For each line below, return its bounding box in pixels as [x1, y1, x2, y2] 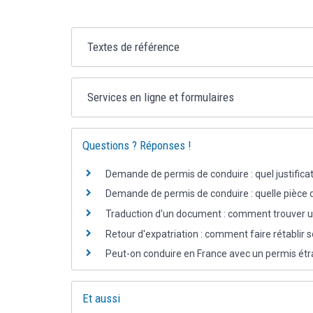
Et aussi [82, 291, 120, 306]
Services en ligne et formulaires [87, 89, 235, 104]
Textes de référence [87, 39, 180, 54]
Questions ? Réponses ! [82, 138, 191, 152]
